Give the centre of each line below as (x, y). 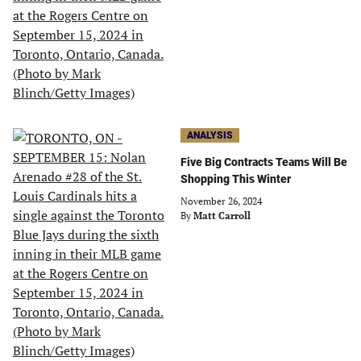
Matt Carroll (222, 216)
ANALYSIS (210, 135)
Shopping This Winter (236, 179)
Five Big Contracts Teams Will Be (264, 162)
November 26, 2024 (221, 201)
